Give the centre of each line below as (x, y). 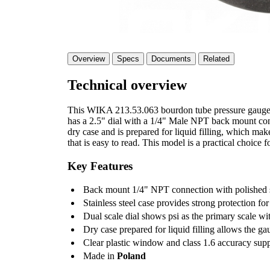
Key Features (100, 166)
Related (216, 58)
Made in (100, 256)
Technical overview (127, 85)
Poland (131, 256)
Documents (171, 58)
